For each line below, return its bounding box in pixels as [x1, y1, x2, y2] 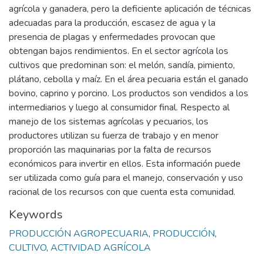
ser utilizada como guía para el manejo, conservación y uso [9, 171, 243, 184]
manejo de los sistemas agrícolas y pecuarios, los [9, 115, 208, 128]
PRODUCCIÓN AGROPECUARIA [9, 227, 149, 240]
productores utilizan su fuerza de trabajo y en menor [9, 129, 218, 142]
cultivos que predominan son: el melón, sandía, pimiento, [9, 59, 235, 72]
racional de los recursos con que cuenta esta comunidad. [9, 186, 235, 198]
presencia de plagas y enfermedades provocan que [9, 31, 215, 43]
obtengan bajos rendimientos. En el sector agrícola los [9, 45, 228, 58]
